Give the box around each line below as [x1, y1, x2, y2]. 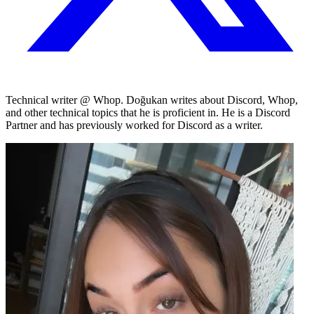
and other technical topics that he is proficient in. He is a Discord [6, 106, 290, 118]
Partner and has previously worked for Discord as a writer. [6, 118, 263, 131]
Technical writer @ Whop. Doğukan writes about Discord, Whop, [6, 93, 298, 106]
